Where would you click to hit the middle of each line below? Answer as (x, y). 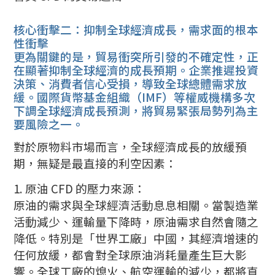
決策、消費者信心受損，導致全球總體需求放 (130, 83)
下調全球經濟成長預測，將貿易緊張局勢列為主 (136, 110)
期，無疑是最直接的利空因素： (95, 163)
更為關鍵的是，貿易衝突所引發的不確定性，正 (136, 56)
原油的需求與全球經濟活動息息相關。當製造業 (136, 204)
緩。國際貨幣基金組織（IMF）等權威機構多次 (135, 96)
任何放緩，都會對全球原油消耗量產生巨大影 (130, 254)
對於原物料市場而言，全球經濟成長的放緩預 (130, 147)
